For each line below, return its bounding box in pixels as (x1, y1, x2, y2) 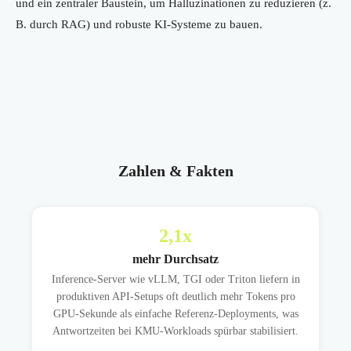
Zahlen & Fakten (118, 162, 233, 180)
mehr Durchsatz (132, 252, 219, 266)
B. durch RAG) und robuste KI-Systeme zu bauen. (16, 18, 262, 31)
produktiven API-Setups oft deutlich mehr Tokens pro (56, 291, 295, 303)
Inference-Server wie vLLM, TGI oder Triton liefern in (51, 273, 300, 286)
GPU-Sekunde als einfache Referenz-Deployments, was (52, 308, 299, 320)
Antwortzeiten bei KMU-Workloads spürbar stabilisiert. (52, 325, 299, 338)
